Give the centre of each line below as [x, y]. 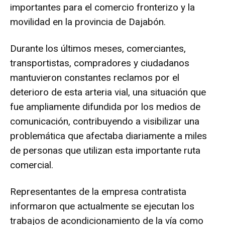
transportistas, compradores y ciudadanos [100, 63]
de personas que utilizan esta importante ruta [105, 150]
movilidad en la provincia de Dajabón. [88, 22]
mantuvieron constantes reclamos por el [95, 77]
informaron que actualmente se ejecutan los [102, 206]
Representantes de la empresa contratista [98, 191]
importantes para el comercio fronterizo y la [102, 7]
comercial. [32, 165]
